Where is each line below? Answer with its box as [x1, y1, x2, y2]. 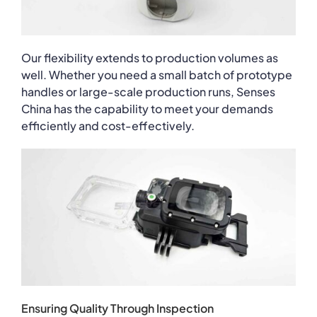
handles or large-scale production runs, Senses [21, 83, 275, 99]
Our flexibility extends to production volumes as [21, 50, 278, 65]
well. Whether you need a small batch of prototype [21, 67, 292, 82]
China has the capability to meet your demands [21, 100, 273, 116]
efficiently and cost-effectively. [21, 117, 195, 133]
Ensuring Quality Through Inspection [21, 300, 214, 316]
